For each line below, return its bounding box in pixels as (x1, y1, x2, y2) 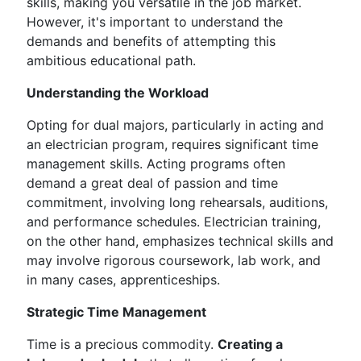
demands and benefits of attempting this (27, 33, 276, 49)
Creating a (218, 336, 283, 352)
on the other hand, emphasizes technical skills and (27, 233, 334, 249)
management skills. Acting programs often (27, 156, 285, 172)
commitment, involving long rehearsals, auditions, (27, 194, 328, 210)
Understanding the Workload (27, 85, 209, 101)
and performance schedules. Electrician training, (27, 214, 321, 230)
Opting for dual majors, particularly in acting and (27, 117, 324, 133)
